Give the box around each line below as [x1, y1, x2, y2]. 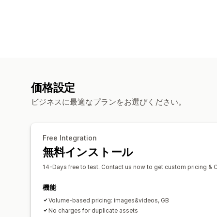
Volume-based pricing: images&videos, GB [48, 196, 169, 204]
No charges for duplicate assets [48, 206, 138, 214]
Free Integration [43, 133, 96, 142]
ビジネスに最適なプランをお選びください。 [31, 96, 186, 107]
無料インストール [43, 145, 134, 159]
